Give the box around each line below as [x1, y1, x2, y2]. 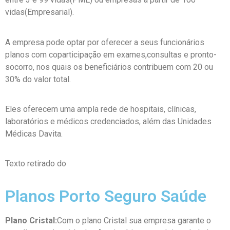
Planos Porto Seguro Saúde [5, 186, 206, 206]
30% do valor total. [5, 74, 71, 84]
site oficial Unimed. [68, 159, 137, 169]
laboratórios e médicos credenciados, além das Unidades [5, 117, 212, 127]
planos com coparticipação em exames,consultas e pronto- [5, 49, 217, 60]
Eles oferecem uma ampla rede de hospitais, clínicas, [5, 104, 196, 114]
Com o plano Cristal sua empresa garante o [57, 215, 211, 225]
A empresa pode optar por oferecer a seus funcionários [5, 37, 204, 47]
